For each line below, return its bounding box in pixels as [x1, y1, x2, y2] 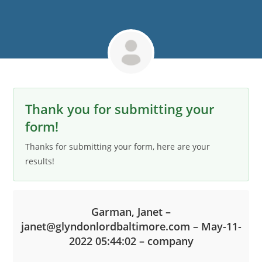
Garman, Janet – [91, 205, 171, 219]
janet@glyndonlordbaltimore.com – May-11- [20, 219, 242, 233]
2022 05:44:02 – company [68, 234, 194, 248]
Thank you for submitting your [25, 100, 215, 118]
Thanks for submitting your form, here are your [25, 141, 211, 152]
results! [25, 156, 55, 167]
